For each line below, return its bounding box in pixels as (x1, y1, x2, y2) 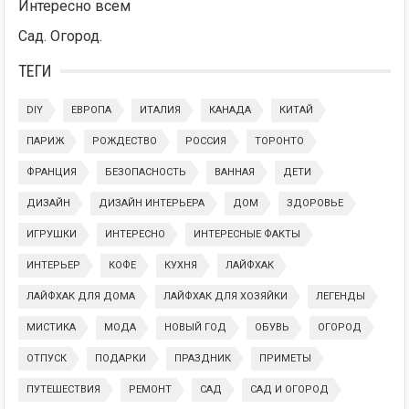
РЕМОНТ (129, 383, 173, 395)
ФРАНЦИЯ (26, 166, 78, 178)
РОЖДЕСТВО (92, 135, 158, 147)
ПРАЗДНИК (174, 352, 232, 364)
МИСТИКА (26, 321, 77, 333)
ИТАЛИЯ (140, 104, 182, 116)
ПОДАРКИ (95, 352, 147, 364)
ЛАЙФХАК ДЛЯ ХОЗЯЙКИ (163, 290, 288, 302)
